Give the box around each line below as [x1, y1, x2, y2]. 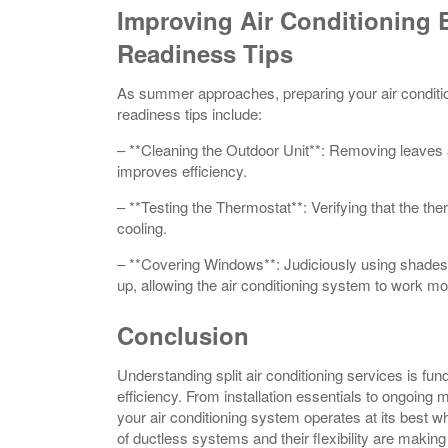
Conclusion [117, 317, 249, 352]
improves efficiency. [117, 159, 247, 181]
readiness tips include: [117, 102, 262, 124]
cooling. [117, 216, 167, 238]
